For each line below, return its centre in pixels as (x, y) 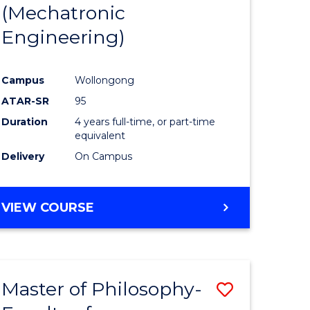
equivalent (100, 135)
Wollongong (105, 80)
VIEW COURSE (48, 207)
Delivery (23, 156)
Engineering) (64, 37)
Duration (25, 121)
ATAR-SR (26, 101)
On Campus (104, 156)
